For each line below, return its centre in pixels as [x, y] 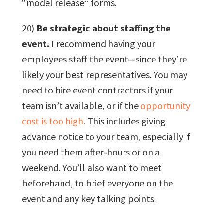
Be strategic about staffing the [103, 28]
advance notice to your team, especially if [106, 136]
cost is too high [52, 121]
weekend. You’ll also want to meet [92, 167]
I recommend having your [102, 43]
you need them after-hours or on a [91, 152]
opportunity [165, 105]
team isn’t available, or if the [81, 105]
